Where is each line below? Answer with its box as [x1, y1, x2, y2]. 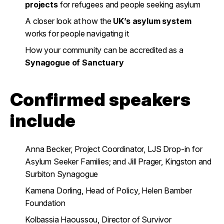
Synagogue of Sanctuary [25, 57, 124, 67]
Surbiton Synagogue [25, 169, 98, 179]
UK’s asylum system [113, 16, 191, 26]
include [10, 109, 76, 131]
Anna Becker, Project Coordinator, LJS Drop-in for [25, 144, 202, 154]
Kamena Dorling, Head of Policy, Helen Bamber [25, 185, 192, 195]
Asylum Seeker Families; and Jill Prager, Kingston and [25, 156, 212, 166]
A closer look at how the [25, 16, 113, 26]
